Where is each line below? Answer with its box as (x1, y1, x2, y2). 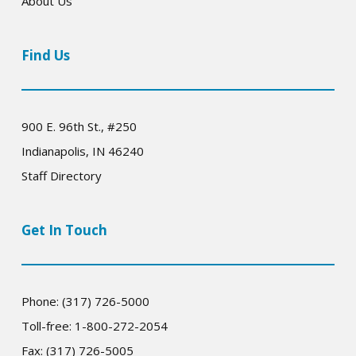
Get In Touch (21, 221, 107, 239)
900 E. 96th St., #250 (21, 118, 137, 134)
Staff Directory (21, 168, 102, 184)
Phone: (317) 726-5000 (21, 293, 149, 309)
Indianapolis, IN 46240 (21, 143, 144, 159)
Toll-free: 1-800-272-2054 (21, 318, 168, 334)
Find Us (21, 46, 70, 64)
